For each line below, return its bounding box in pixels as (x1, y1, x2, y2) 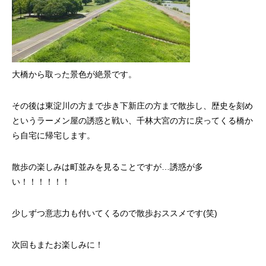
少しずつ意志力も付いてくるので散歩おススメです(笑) (12, 208, 217, 218)
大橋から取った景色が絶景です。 (12, 69, 137, 79)
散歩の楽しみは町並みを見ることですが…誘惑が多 (12, 162, 203, 172)
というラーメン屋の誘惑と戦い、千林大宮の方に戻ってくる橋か (12, 116, 253, 125)
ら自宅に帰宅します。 (12, 131, 95, 140)
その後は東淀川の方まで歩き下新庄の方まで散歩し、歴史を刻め (12, 101, 253, 110)
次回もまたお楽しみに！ (12, 240, 103, 249)
